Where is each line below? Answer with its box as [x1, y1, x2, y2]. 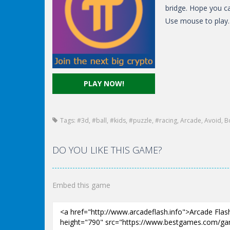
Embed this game [52, 180, 110, 190]
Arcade [180, 116, 201, 125]
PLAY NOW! [83, 79, 124, 88]
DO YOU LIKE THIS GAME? [52, 144, 162, 156]
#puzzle [129, 116, 152, 125]
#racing [155, 116, 177, 125]
